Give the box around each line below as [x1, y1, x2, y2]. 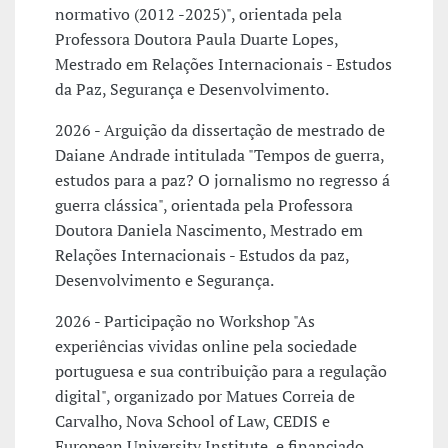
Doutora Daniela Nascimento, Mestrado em [55, 219, 363, 242]
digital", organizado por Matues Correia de [55, 385, 355, 408]
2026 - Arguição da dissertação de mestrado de [55, 119, 385, 142]
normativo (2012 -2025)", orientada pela [55, 3, 342, 26]
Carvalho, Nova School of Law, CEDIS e [55, 410, 330, 433]
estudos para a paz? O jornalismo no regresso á [55, 169, 390, 192]
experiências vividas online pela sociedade [55, 335, 357, 358]
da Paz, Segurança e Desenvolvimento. [55, 78, 329, 101]
